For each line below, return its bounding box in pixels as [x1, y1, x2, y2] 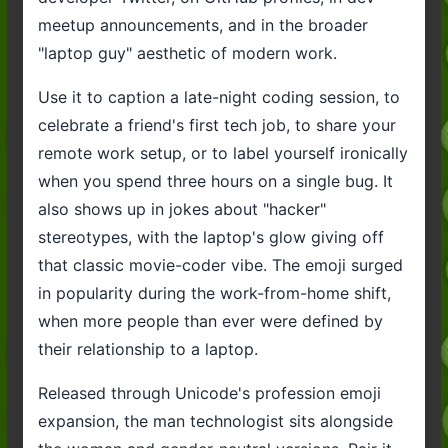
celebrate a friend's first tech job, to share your [37, 114, 396, 135]
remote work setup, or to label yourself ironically [37, 142, 408, 163]
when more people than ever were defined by [37, 310, 383, 331]
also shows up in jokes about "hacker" [37, 198, 326, 219]
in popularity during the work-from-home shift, [37, 282, 391, 303]
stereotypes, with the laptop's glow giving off [37, 226, 384, 247]
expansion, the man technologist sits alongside [37, 410, 393, 431]
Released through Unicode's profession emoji [37, 382, 381, 403]
